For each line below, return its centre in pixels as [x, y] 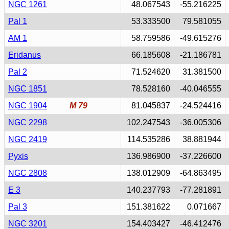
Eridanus [25, 55]
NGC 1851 [28, 89]
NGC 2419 [28, 139]
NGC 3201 [28, 224]
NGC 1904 [28, 106]
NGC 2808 [28, 173]
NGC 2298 [28, 122]
